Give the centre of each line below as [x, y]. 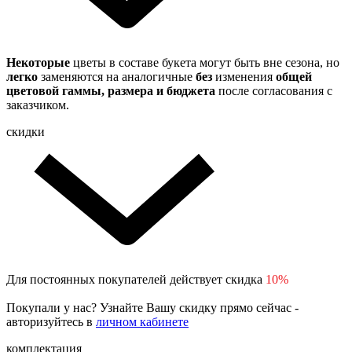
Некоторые [40, 63]
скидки [26, 132]
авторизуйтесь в [51, 322]
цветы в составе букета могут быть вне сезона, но [206, 63]
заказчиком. [38, 105]
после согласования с [275, 91]
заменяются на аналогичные [118, 77]
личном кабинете [142, 322]
